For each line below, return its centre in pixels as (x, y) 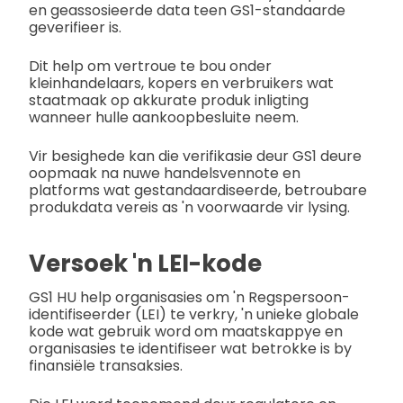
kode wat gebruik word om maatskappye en (186, 332)
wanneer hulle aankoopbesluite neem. (164, 117)
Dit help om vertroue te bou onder (150, 66)
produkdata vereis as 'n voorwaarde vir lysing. (189, 207)
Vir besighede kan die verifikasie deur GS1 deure (195, 156)
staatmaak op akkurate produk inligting (169, 100)
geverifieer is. (75, 27)
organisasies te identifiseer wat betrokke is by (190, 349)
